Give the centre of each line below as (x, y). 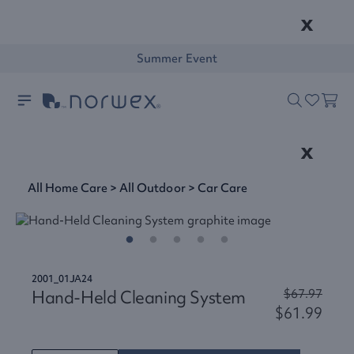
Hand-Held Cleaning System (139, 298)
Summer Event (177, 58)
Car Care (222, 188)
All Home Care (68, 188)
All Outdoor (153, 188)
